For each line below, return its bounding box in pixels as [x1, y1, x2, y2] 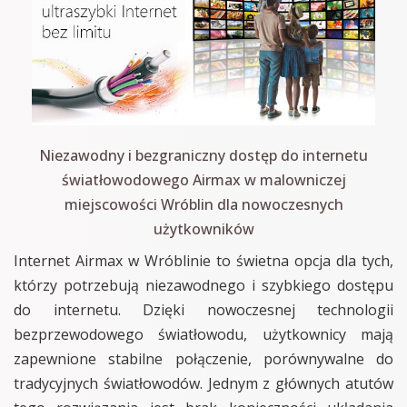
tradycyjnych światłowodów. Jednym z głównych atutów [14, 372, 393, 393]
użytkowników [153, 218, 254, 239]
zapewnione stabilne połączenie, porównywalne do [14, 348, 393, 369]
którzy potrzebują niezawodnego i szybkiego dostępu [14, 274, 393, 295]
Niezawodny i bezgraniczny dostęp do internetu [39, 144, 368, 165]
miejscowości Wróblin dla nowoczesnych [64, 194, 343, 214]
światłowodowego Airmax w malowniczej [61, 169, 346, 190]
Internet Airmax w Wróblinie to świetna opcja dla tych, [14, 250, 393, 271]
